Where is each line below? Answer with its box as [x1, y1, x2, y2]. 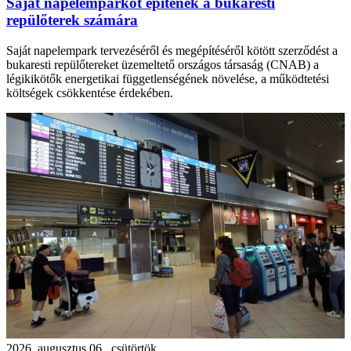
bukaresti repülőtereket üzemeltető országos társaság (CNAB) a [6, 57, 319, 71]
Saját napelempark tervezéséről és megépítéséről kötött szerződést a [6, 43, 338, 57]
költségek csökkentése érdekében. [6, 85, 173, 100]
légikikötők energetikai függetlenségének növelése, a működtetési [6, 71, 329, 85]
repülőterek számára [6, 11, 138, 28]
